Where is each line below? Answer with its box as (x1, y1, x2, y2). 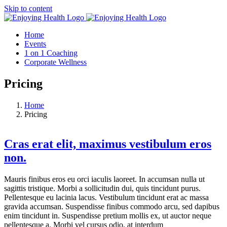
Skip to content (4, 4, 52, 13)
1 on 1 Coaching (24, 49, 78, 57)
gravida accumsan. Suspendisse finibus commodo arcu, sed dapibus (4, 202, 219, 211)
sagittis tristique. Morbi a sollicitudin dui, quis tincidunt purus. (4, 183, 201, 193)
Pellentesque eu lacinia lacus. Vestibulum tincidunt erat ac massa (4, 193, 209, 202)
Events (24, 40, 46, 48)
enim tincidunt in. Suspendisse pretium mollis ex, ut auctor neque (4, 211, 211, 220)
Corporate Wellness (24, 58, 87, 66)
